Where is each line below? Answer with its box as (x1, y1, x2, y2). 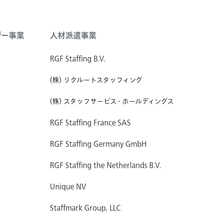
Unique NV (49, 181, 86, 191)
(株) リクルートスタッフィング (49, 75, 142, 85)
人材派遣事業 (49, 30, 96, 41)
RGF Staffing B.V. (49, 53, 106, 63)
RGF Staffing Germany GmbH (49, 139, 147, 149)
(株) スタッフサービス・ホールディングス (49, 96, 174, 106)
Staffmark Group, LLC (49, 202, 121, 213)
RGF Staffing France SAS (49, 117, 131, 127)
